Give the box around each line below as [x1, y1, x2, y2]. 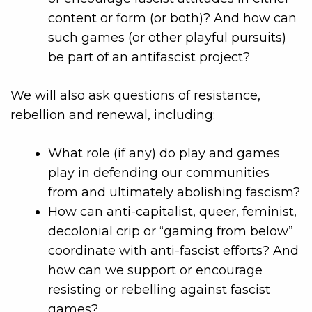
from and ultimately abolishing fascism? [48, 184, 300, 200]
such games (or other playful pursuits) [48, 29, 286, 45]
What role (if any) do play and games [48, 145, 280, 161]
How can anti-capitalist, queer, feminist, [48, 203, 297, 219]
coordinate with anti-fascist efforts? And [48, 242, 299, 258]
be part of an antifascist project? [48, 49, 250, 65]
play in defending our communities [48, 164, 270, 180]
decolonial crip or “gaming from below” [48, 223, 293, 239]
